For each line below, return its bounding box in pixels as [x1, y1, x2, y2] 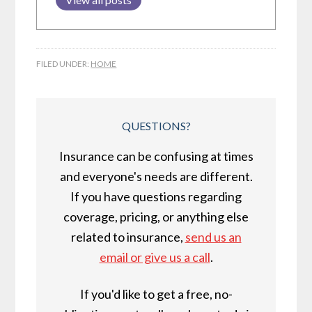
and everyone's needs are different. [59, 169, 253, 185]
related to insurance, [70, 229, 185, 245]
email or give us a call [99, 249, 210, 265]
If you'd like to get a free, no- [79, 286, 233, 302]
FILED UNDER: [36, 58, 91, 70]
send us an [185, 229, 242, 245]
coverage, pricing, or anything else [63, 209, 249, 225]
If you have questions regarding [70, 189, 242, 205]
